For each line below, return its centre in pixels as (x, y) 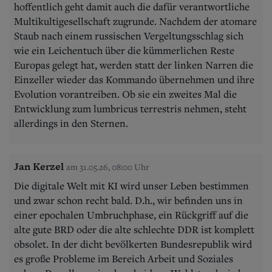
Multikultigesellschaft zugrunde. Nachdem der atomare (135, 21)
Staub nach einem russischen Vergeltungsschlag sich (129, 36)
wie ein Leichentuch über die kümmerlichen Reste (124, 50)
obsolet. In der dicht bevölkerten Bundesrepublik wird (133, 244)
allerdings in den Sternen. (71, 123)
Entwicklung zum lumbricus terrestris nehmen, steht (130, 108)
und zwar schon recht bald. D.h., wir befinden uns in (128, 200)
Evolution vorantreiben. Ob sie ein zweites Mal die (125, 94)
